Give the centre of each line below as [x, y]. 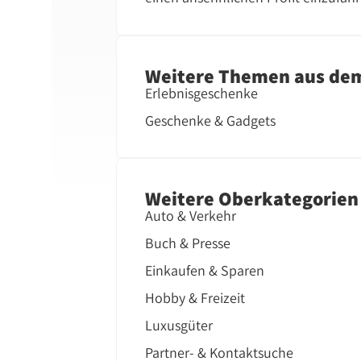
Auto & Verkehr [191, 216]
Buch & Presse [188, 243]
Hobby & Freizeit [195, 298]
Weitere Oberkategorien [252, 198]
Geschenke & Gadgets [211, 121]
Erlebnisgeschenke [202, 93]
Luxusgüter [179, 326]
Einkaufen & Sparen [205, 271]
